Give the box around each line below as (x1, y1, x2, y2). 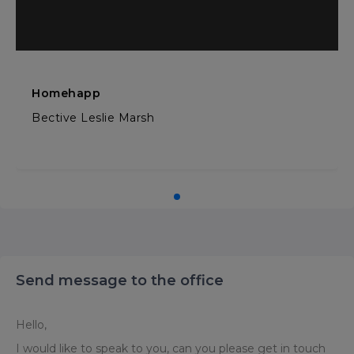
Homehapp (32, 86, 100, 100)
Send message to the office (16, 272, 224, 289)
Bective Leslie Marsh (32, 111, 154, 125)
